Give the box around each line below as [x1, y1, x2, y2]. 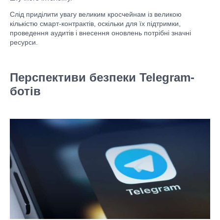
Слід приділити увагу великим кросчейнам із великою [10, 10, 182, 18]
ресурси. [10, 38, 38, 46]
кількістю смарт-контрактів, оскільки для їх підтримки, [10, 20, 181, 27]
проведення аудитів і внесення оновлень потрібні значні [10, 29, 191, 37]
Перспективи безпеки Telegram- [10, 71, 194, 84]
